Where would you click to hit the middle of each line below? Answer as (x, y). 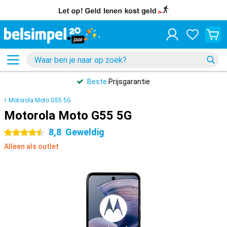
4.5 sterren (22, 133)
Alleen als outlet (31, 146)
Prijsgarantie (128, 82)
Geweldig (85, 132)
